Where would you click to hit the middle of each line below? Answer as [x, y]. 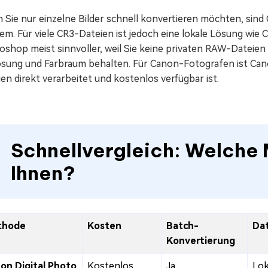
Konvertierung [201, 241]
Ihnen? [43, 173]
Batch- [182, 226]
